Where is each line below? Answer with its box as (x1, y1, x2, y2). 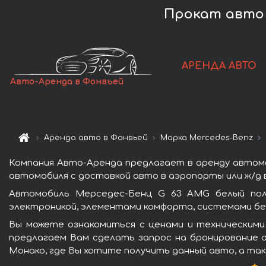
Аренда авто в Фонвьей (44, 134, 148, 142)
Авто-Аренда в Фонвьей (10, 77, 124, 87)
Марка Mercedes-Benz (160, 134, 254, 142)
